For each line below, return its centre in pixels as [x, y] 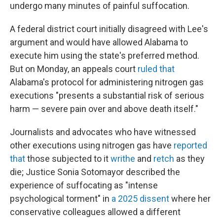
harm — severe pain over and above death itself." [104, 109]
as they [189, 159]
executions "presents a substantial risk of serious [107, 95]
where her [190, 199]
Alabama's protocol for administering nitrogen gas [107, 82]
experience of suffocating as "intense [84, 185]
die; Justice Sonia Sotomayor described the [95, 172]
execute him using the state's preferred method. [105, 55]
